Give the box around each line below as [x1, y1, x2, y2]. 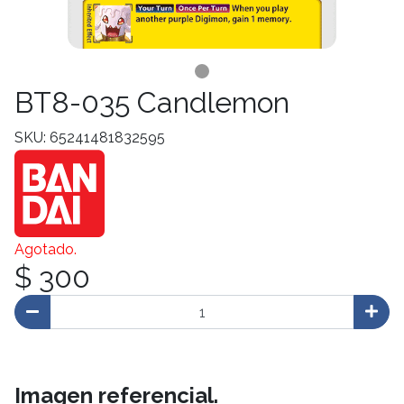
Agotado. [14, 241, 77, 258]
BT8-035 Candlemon [14, 86, 289, 119]
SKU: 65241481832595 [14, 129, 165, 146]
